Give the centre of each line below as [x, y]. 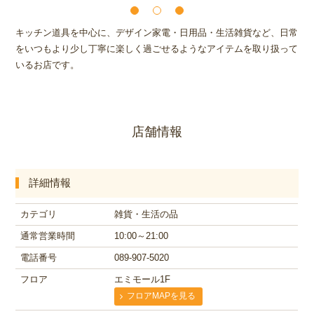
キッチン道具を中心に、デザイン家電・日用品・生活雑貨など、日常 [157, 33]
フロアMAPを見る [161, 295]
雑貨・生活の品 [146, 214]
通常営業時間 [47, 235]
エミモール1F [142, 279]
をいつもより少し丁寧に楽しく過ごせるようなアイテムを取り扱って [157, 49]
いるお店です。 [48, 65]
